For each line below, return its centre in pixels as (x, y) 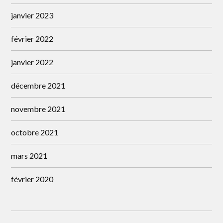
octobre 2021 (35, 132)
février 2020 (32, 179)
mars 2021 (29, 156)
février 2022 (32, 39)
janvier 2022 (32, 62)
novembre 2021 (38, 109)
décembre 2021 (38, 85)
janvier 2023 (32, 15)
